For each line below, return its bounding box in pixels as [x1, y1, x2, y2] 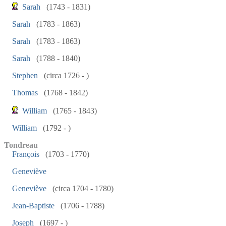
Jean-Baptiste [12, 201, 54, 210]
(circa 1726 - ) [42, 71, 89, 80]
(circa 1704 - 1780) [50, 184, 114, 193]
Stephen [12, 71, 38, 80]
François [12, 150, 39, 158]
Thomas [12, 88, 38, 97]
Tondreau [4, 141, 38, 149]
